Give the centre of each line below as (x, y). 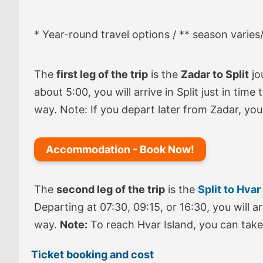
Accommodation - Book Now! (120, 149)
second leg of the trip (111, 189)
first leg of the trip (102, 74)
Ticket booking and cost (92, 254)
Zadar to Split (215, 74)
